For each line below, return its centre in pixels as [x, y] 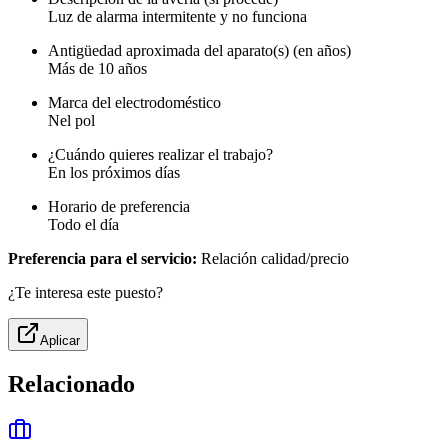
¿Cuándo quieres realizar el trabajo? [160, 155]
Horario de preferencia [119, 207]
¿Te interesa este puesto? [85, 293]
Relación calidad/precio [273, 259]
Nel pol [71, 121]
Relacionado [71, 384]
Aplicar [60, 341]
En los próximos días [114, 173]
